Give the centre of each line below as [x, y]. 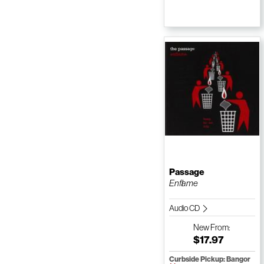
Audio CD [185, 208]
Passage [187, 172]
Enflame [183, 183]
